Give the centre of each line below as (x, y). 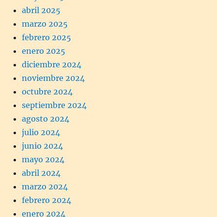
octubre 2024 (47, 91)
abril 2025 (41, 10)
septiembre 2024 (54, 105)
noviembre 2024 (53, 78)
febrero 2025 (46, 37)
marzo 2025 (45, 23)
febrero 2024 (46, 200)
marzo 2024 (45, 186)
